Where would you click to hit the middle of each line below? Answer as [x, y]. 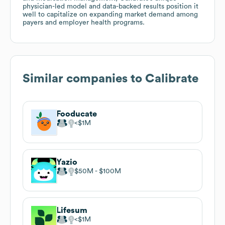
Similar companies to [84, 79]
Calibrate [172, 79]
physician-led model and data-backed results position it [110, 6]
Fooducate [77, 114]
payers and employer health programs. [84, 22]
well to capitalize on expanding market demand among [110, 14]
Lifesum [72, 210]
